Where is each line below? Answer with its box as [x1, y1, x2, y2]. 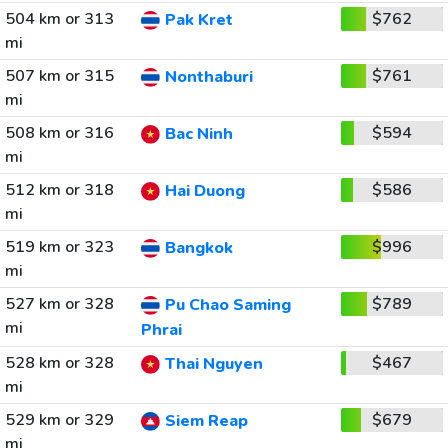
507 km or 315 [4, 65, 114, 87]
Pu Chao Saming [164, 294, 291, 317]
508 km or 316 [4, 122, 114, 144]
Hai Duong [164, 180, 245, 203]
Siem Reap [164, 410, 248, 433]
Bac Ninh [164, 123, 233, 146]
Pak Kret [164, 9, 233, 32]
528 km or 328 [4, 352, 114, 374]
